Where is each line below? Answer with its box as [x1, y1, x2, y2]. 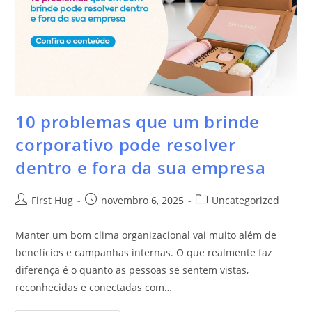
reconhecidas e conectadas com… [15, 280, 173, 294]
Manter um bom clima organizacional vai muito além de [15, 228, 277, 242]
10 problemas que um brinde [15, 109, 260, 133]
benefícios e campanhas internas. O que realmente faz [15, 245, 273, 259]
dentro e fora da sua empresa [15, 155, 266, 179]
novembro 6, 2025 [101, 193, 185, 207]
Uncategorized [212, 193, 280, 207]
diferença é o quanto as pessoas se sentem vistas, [15, 263, 249, 276]
